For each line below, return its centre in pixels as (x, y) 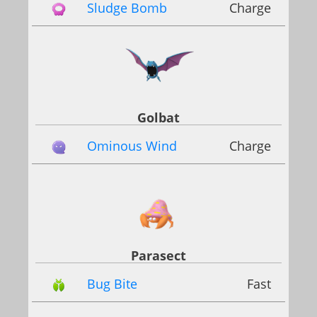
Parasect (158, 256)
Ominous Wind (132, 145)
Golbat (158, 117)
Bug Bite (112, 284)
